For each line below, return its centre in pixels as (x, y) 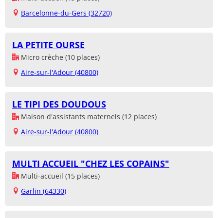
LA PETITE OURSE (48, 45)
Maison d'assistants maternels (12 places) (88, 117)
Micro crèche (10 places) (59, 57)
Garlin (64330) (44, 191)
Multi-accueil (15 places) (59, 176)
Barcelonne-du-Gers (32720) (66, 13)
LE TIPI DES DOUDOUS (59, 104)
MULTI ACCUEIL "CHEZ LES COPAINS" (91, 164)
